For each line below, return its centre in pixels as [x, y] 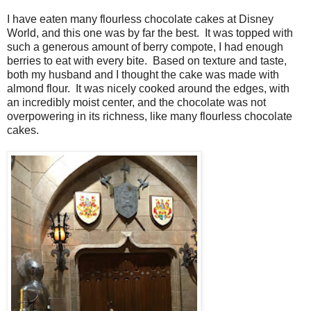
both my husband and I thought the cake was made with [143, 74]
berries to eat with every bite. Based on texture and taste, [147, 60]
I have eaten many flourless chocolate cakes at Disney [140, 19]
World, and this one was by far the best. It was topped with [150, 33]
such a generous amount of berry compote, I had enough [145, 47]
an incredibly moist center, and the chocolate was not [136, 102]
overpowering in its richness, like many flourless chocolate [150, 116]
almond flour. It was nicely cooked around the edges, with [148, 88]
